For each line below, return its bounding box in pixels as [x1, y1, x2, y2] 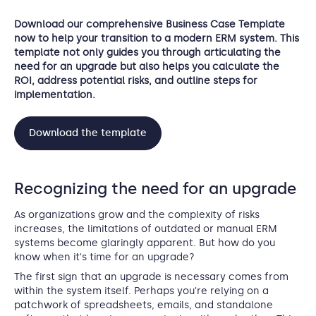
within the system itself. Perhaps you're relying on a [14, 285, 269, 297]
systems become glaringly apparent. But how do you [14, 237, 275, 249]
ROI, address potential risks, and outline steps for [14, 75, 257, 87]
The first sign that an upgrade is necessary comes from [14, 271, 288, 283]
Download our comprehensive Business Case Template [14, 18, 285, 30]
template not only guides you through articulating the [14, 47, 281, 59]
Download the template [29, 127, 147, 139]
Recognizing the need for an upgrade [14, 179, 296, 198]
